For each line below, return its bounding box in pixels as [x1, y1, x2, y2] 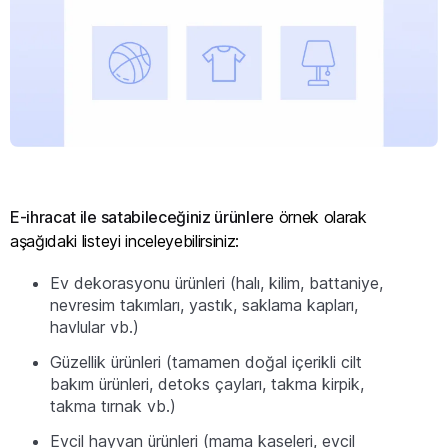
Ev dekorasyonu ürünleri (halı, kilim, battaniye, [50, 273, 383, 294]
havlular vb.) [50, 317, 139, 338]
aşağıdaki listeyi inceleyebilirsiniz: [10, 230, 240, 251]
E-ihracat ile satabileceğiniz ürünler [10, 206, 266, 227]
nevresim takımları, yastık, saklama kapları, [50, 295, 358, 316]
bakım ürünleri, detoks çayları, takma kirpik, [50, 373, 364, 394]
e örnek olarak [265, 206, 367, 227]
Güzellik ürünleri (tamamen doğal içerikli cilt [50, 351, 362, 372]
